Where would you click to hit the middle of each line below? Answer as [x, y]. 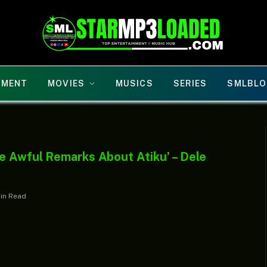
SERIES [190, 83]
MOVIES [66, 83]
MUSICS [134, 83]
